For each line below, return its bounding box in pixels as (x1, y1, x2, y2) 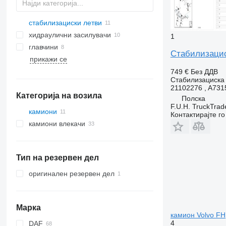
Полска (181, 94, 205, 102)
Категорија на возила (16, 91, 102, 100)
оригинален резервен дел (28, 169, 115, 178)
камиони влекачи (28, 120, 85, 128)
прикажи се (29, 55, 67, 63)
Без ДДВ (190, 67, 218, 76)
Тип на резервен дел (16, 153, 99, 162)
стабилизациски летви (28, 19, 102, 27)
